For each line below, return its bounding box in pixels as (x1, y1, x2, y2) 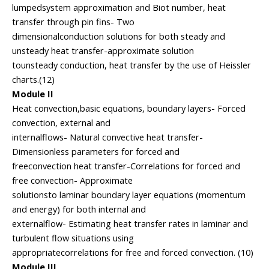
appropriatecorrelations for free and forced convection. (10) (12, 247, 253, 258)
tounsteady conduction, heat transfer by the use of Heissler (12, 59, 251, 71)
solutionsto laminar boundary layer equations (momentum (12, 189, 246, 201)
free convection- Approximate (12, 175, 133, 186)
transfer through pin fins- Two (12, 16, 134, 28)
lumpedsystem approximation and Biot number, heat (12, 2, 226, 13)
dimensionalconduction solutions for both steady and (12, 31, 225, 42)
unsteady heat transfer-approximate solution (12, 45, 194, 56)
